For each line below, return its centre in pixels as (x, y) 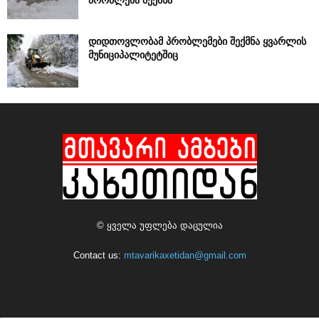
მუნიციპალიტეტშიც (133, 55)
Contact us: (98, 256)
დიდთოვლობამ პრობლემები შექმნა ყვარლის (197, 41)
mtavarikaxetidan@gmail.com (185, 256)
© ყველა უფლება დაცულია (159, 226)
